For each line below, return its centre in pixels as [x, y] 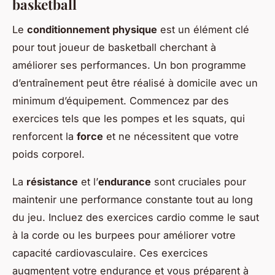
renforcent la [45, 137]
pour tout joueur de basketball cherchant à [114, 48]
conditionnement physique [92, 30]
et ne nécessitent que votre [171, 137]
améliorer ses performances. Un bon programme [129, 65]
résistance [52, 182]
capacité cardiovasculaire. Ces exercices [110, 253]
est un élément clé [203, 30]
